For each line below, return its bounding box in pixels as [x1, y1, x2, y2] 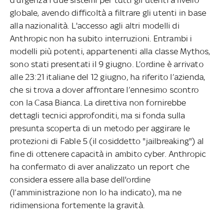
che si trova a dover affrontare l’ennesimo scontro [10, 84, 199, 95]
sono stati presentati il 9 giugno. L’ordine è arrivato [10, 59, 204, 69]
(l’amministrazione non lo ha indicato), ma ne [10, 187, 182, 197]
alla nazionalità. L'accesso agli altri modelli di [10, 20, 180, 31]
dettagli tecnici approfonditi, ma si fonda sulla [10, 110, 185, 120]
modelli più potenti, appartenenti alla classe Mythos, [10, 46, 211, 56]
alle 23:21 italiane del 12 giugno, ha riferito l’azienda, [10, 72, 206, 82]
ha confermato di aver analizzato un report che [10, 161, 190, 172]
